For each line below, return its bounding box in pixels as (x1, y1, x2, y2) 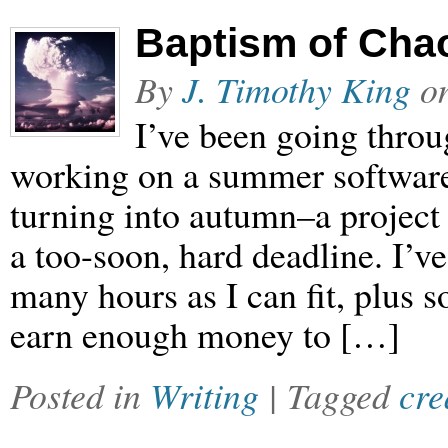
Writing (150, 371, 259, 419)
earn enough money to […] (10, 310, 400, 358)
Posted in (10, 371, 150, 419)
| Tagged (268, 371, 399, 419)
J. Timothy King (182, 65, 411, 113)
